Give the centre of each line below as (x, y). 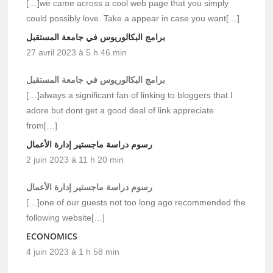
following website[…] (66, 217)
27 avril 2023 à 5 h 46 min (77, 52)
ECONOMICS (52, 236)
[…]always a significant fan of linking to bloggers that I (130, 95)
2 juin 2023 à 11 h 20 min (75, 159)
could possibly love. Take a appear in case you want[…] (133, 18)
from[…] (42, 125)
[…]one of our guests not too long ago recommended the (136, 202)
